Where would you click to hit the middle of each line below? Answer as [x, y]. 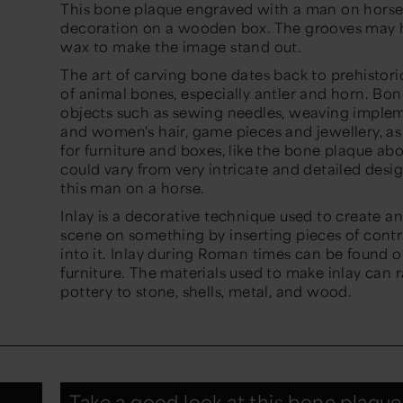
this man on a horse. [134, 188]
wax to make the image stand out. [183, 47]
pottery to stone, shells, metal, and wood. [208, 291]
